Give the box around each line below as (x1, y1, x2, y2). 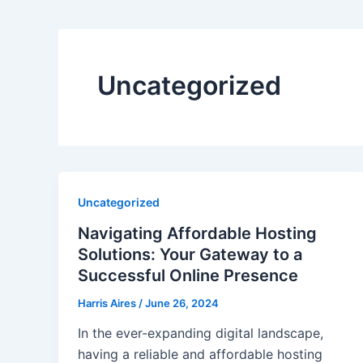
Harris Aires (78, 296, 139, 310)
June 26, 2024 (145, 296, 219, 310)
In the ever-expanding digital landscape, (78, 325, 323, 342)
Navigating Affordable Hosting (78, 223, 317, 243)
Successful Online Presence (78, 265, 298, 285)
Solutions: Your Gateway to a (78, 244, 302, 264)
